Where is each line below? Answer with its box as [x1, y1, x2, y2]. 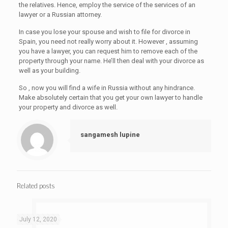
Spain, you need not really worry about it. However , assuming [18, 38, 198, 45]
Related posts [17, 182, 55, 190]
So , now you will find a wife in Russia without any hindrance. [18, 84, 195, 92]
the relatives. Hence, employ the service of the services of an [18, 1, 195, 9]
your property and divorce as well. [18, 103, 118, 111]
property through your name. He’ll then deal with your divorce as [18, 57, 204, 65]
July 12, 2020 [19, 216, 57, 223]
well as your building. [18, 67, 80, 74]
